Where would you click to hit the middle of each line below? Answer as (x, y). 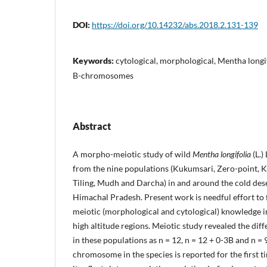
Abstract (92, 126)
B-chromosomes (103, 75)
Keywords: (94, 60)
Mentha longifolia (222, 154)
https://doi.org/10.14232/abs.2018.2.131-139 (175, 24)
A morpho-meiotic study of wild (133, 154)
